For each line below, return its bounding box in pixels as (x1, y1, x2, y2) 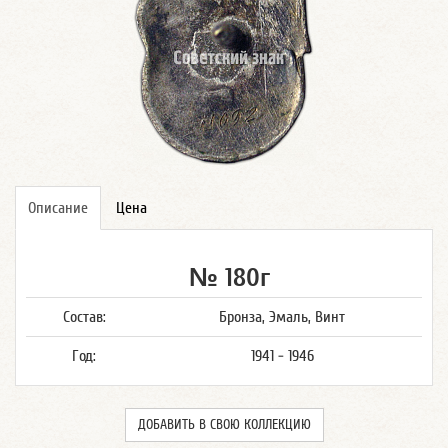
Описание (28, 199, 88, 217)
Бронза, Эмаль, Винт (219, 308, 345, 326)
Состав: (62, 308, 106, 326)
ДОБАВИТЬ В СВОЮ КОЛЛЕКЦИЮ (137, 417, 311, 433)
